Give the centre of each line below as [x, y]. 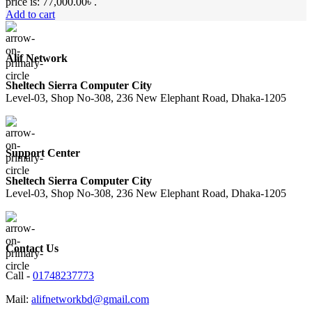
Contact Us [32, 248]
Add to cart [30, 14]
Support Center [43, 153]
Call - [19, 276]
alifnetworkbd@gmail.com [90, 299]
